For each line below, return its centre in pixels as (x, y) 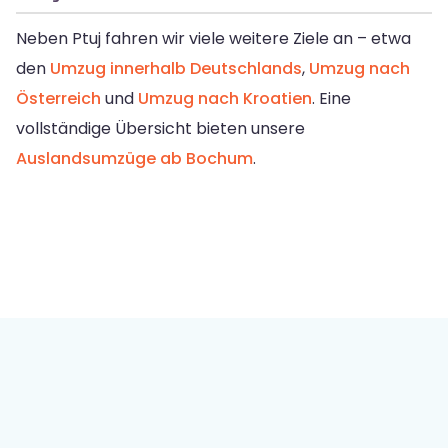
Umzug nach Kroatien (225, 99)
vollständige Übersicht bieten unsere (160, 129)
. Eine (331, 99)
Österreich (58, 99)
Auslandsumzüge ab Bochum (134, 159)
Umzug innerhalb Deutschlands (176, 69)
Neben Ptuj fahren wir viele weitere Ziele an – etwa (213, 39)
